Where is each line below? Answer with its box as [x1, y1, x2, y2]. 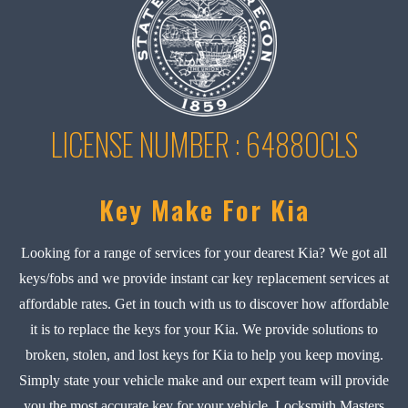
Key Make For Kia [98, 189, 310, 229]
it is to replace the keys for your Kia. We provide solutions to [30, 321, 378, 337]
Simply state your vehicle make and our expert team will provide [19, 372, 389, 388]
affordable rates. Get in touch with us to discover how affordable [19, 295, 389, 311]
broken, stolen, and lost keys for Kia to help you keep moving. [25, 346, 383, 362]
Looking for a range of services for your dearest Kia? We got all [21, 244, 387, 260]
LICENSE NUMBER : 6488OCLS [50, 121, 358, 167]
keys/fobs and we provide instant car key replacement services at [19, 270, 389, 286]
